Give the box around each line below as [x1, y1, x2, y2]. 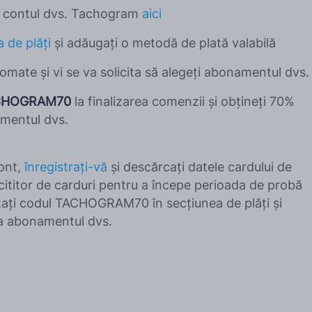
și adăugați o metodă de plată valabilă [51, 36, 276, 51]
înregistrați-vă [24, 159, 107, 175]
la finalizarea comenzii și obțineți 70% [71, 94, 295, 109]
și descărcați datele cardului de [107, 159, 292, 175]
